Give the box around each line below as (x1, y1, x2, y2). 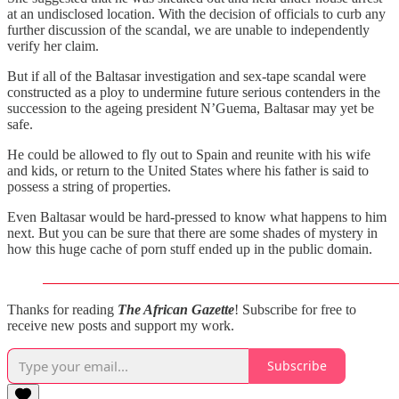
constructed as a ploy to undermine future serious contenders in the (7, 84, 380, 100)
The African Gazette (118, 301, 234, 317)
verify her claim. (7, 37, 99, 53)
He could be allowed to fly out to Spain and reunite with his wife (7, 146, 370, 162)
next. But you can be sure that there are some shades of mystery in (7, 224, 378, 240)
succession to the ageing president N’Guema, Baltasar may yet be (7, 100, 374, 116)
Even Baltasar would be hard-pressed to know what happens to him (7, 208, 387, 224)
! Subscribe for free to (234, 301, 356, 317)
